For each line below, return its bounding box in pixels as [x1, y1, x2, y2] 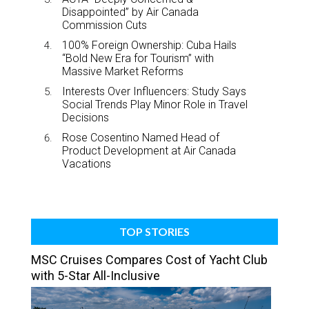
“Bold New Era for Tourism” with [62, 51, 214, 65]
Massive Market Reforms [62, 64, 183, 78]
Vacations [62, 157, 111, 170]
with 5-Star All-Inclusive [31, 268, 160, 283]
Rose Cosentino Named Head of [62, 130, 219, 144]
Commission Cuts [62, 18, 147, 32]
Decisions [62, 110, 109, 124]
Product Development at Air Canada [62, 143, 236, 157]
